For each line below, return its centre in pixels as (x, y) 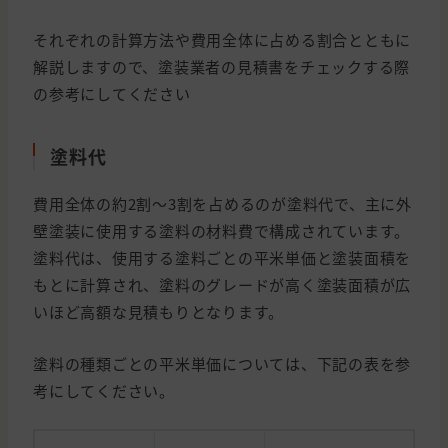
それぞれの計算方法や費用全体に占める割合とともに (222, 40)
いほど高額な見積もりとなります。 (158, 312)
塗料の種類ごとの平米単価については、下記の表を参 (222, 364)
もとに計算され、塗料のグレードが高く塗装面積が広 (222, 285)
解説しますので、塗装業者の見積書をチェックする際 (221, 67)
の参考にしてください (112, 94)
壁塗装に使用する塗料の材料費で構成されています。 (221, 231)
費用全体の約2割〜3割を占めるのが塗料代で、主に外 (222, 204)
